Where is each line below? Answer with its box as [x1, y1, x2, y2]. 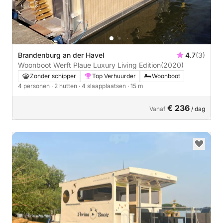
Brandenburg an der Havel [18, 50, 105, 59]
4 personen [18, 82, 51, 90]
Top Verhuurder [92, 72, 136, 80]
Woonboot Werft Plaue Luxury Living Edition [18, 60, 161, 69]
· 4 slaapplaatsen [79, 82, 127, 90]
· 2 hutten [51, 82, 79, 90]
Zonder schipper [30, 72, 76, 80]
